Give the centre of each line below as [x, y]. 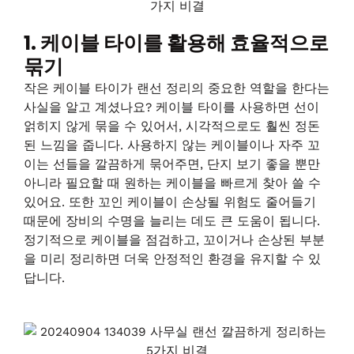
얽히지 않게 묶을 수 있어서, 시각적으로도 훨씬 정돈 [172, 126]
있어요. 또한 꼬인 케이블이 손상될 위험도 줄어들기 [170, 202]
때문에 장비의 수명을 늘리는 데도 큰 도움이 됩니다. [172, 221]
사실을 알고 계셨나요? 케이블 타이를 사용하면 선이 [171, 107]
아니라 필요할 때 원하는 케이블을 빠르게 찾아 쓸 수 [172, 183]
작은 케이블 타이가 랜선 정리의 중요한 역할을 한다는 [177, 88]
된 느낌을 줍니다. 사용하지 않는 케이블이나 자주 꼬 [172, 145]
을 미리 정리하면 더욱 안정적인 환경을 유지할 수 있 [172, 259]
